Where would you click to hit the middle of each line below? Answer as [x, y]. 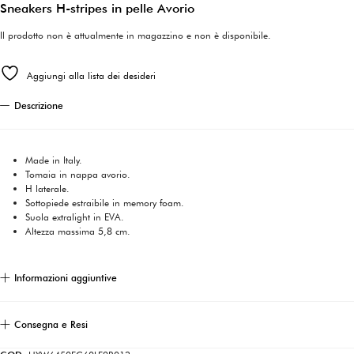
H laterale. [47, 189]
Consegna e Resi [51, 325]
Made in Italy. [54, 160]
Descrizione [39, 105]
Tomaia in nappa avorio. [78, 175]
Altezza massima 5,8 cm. [78, 232]
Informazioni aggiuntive [66, 278]
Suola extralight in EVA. [75, 217]
